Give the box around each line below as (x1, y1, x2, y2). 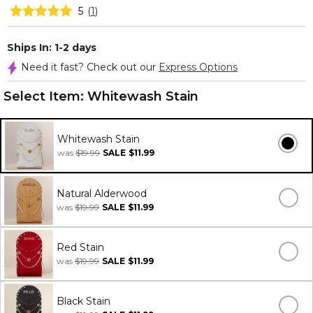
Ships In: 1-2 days (7, 41, 96, 54)
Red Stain (57, 241, 104, 254)
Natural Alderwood (57, 187, 147, 200)
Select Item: (3, 89, 87, 104)
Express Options (159, 61, 238, 73)
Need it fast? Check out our (21, 61, 159, 73)
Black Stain (57, 295, 110, 307)
